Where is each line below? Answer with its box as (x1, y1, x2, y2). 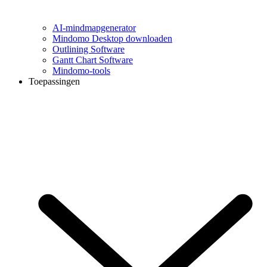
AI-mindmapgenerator (52, 23, 136, 33)
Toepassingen (29, 76, 80, 87)
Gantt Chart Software (52, 55, 133, 66)
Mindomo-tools (52, 66, 110, 76)
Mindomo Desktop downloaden (52, 33, 172, 44)
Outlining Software (52, 44, 125, 55)
